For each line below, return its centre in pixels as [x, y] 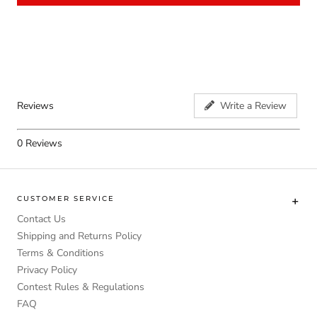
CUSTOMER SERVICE [66, 198]
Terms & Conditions [60, 253]
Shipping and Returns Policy [79, 236]
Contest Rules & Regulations [81, 287]
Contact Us [41, 219]
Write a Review [250, 106]
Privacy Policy [47, 270]
